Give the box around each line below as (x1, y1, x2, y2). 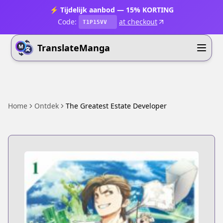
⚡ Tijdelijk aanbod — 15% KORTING (49, 5, 174, 14)
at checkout (119, 17, 157, 26)
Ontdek (34, 101, 59, 111)
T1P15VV (83, 18, 107, 25)
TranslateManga (37, 42, 111, 54)
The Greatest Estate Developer (66, 101, 167, 111)
